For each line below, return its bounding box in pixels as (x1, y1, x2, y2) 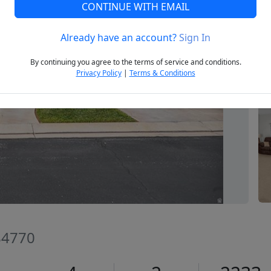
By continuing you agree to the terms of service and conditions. (30, 57, 241, 68)
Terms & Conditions (129, 68, 195, 79)
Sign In (179, 31, 211, 45)
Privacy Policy (76, 68, 122, 79)
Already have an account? (60, 31, 179, 45)
